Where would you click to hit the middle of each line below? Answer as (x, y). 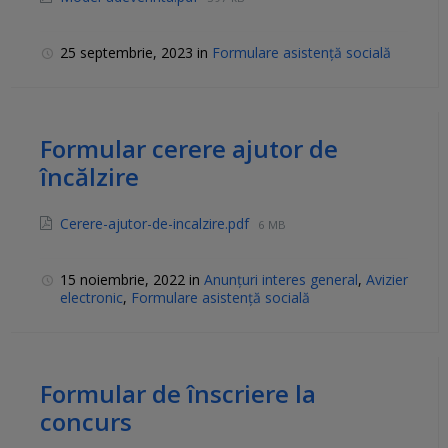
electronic (91, 298)
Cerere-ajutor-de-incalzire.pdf (156, 224)
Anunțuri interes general (281, 280)
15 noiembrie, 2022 (124, 280)
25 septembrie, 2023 (128, 53)
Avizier (387, 280)
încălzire (89, 177)
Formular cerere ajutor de (189, 149)
